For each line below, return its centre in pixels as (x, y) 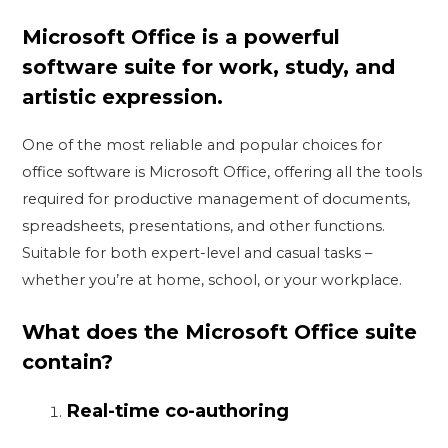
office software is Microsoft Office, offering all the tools (222, 172)
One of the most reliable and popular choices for (202, 145)
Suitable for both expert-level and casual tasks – (197, 253)
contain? (68, 362)
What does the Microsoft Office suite (220, 332)
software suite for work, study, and (209, 67)
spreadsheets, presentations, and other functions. (204, 226)
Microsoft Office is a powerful (181, 37)
